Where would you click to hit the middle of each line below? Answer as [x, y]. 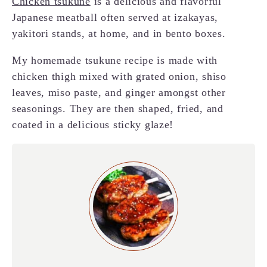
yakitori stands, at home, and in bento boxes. [119, 33]
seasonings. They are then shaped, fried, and [118, 108]
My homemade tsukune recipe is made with [115, 60]
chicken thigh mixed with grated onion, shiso [119, 76]
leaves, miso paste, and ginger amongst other [119, 92]
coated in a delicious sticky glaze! [93, 124]
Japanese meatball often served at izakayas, [115, 17]
